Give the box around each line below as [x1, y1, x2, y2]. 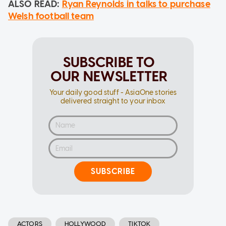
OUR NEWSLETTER [50, 67, 168, 85]
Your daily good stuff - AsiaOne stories [49, 88, 177, 97]
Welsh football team [8, 10, 94, 22]
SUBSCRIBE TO [63, 53, 155, 71]
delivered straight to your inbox [61, 96, 165, 105]
